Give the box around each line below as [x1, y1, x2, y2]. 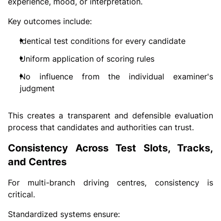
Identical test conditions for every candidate [20, 36, 185, 46]
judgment [20, 83, 55, 94]
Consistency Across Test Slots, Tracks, [8, 142, 213, 154]
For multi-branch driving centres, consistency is [8, 178, 213, 188]
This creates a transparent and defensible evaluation [8, 110, 213, 121]
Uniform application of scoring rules [20, 54, 154, 64]
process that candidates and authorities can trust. [8, 122, 194, 133]
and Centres [8, 156, 67, 168]
